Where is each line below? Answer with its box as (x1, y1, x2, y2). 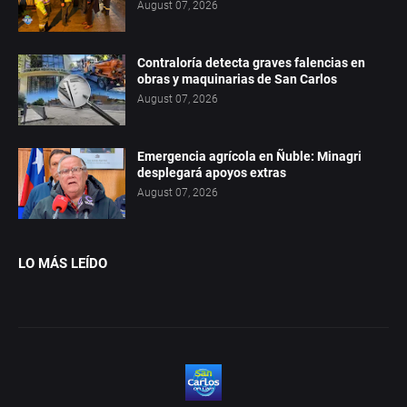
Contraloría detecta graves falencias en (137, 55, 365, 71)
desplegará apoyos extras (137, 165, 286, 181)
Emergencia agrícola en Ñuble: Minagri (137, 149, 362, 164)
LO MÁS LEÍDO (18, 255, 107, 273)
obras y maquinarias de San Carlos (137, 72, 337, 87)
